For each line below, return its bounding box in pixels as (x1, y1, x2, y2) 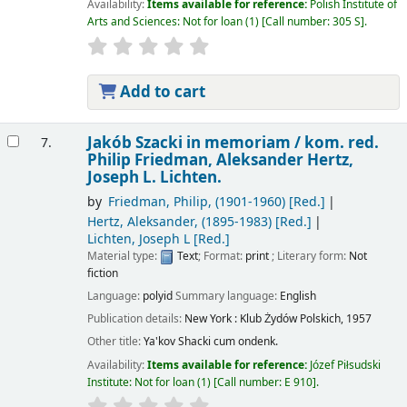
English (279, 288, 316, 305)
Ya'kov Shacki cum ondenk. (143, 333, 278, 351)
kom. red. (303, 131, 379, 154)
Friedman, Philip (107, 192, 208, 212)
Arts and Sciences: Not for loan (86, 14, 243, 31)
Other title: (86, 333, 144, 351)
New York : (184, 311, 237, 328)
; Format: (197, 248, 245, 265)
